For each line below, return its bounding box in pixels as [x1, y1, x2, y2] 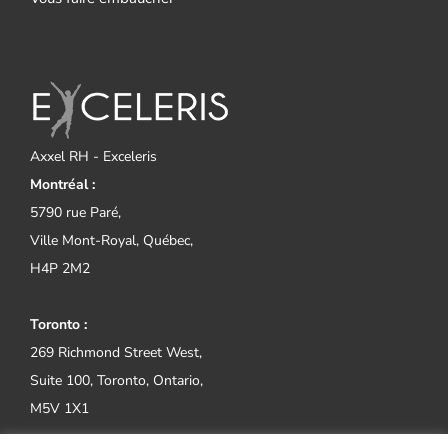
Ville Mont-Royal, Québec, [29, 231, 193, 250]
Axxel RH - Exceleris [29, 147, 157, 166]
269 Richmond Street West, [29, 343, 202, 362]
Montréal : [29, 175, 95, 194]
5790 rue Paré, [29, 203, 121, 222]
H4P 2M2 [29, 259, 90, 278]
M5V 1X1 [29, 399, 89, 418]
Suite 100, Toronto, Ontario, [29, 371, 203, 390]
